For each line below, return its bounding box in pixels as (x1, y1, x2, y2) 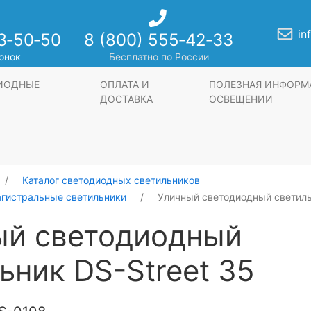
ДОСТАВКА (100, 93, 153, 106)
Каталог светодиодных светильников (22, 174, 200, 187)
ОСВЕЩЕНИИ (208, 93, 276, 106)
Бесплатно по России (108, 51, 209, 63)
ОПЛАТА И (100, 78, 150, 91)
